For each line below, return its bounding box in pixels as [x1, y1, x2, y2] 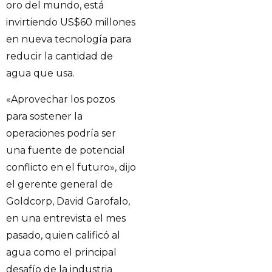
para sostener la [6, 110, 83, 122]
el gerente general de [6, 178, 113, 190]
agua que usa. [6, 67, 75, 80]
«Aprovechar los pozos [6, 93, 115, 105]
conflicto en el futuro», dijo [6, 161, 136, 173]
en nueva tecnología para [6, 33, 131, 46]
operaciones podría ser [6, 127, 116, 139]
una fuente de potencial [6, 144, 125, 156]
